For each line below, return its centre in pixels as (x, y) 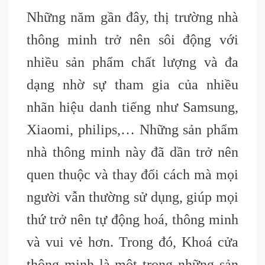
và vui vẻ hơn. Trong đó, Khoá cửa (132, 242)
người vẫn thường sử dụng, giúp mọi (132, 197)
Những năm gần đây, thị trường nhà (132, 17)
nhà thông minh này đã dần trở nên (132, 152)
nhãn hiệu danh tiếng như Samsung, (132, 107)
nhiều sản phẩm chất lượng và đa (132, 62)
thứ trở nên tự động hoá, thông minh (132, 220)
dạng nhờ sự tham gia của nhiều (132, 85)
